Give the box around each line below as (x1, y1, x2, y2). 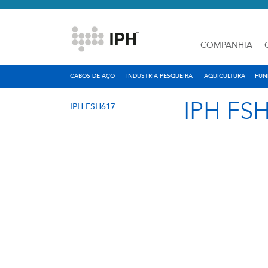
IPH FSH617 (70, 100, 115, 112)
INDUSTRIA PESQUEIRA (126, 72, 193, 80)
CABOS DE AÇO (70, 72, 115, 80)
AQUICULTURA (204, 72, 245, 80)
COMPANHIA (200, 39, 252, 51)
